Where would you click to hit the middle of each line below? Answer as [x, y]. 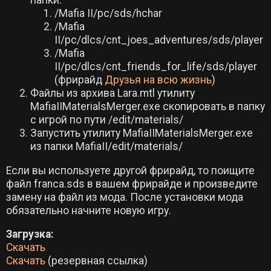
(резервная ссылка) [96, 261]
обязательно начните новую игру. [89, 210]
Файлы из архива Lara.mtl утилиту [113, 93]
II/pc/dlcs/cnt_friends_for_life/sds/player [156, 67]
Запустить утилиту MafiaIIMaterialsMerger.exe [142, 133]
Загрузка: [30, 234]
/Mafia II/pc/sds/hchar [108, 14]
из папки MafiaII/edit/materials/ [106, 147]
